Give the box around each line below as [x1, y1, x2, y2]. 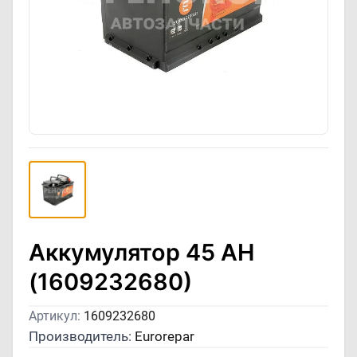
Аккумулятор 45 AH [29, 238, 254, 266]
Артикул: [29, 309, 84, 324]
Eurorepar [135, 328, 194, 344]
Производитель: [29, 328, 135, 344]
